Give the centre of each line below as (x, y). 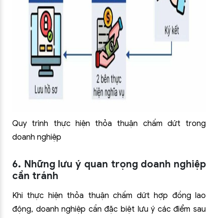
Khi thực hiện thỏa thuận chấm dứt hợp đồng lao (109, 196)
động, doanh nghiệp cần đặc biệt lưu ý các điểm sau (109, 209)
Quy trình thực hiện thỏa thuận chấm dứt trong (109, 124)
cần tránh (35, 176)
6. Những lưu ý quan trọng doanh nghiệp (109, 164)
